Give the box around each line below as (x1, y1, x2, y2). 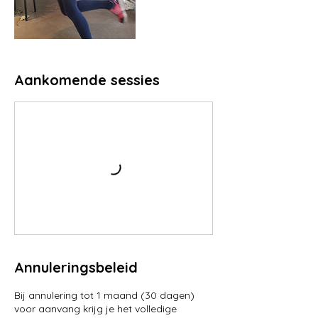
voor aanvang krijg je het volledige (14, 302, 177, 315)
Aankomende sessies (14, 71, 160, 89)
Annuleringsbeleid (14, 258, 138, 276)
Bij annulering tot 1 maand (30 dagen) (14, 289, 194, 302)
